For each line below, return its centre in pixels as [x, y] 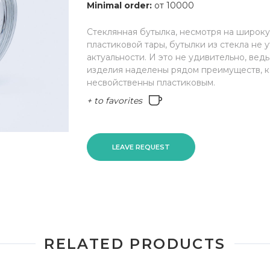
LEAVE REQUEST [141, 147]
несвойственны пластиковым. [151, 83]
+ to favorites [115, 101]
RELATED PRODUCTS [135, 244]
